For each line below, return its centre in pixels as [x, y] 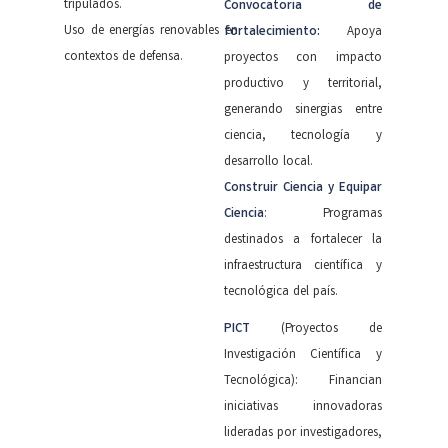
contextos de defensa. [123, 57]
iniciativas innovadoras [302, 407]
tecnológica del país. [280, 292]
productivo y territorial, [302, 84]
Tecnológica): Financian [302, 381]
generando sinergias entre [302, 110]
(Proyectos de [331, 329]
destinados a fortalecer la [302, 240]
